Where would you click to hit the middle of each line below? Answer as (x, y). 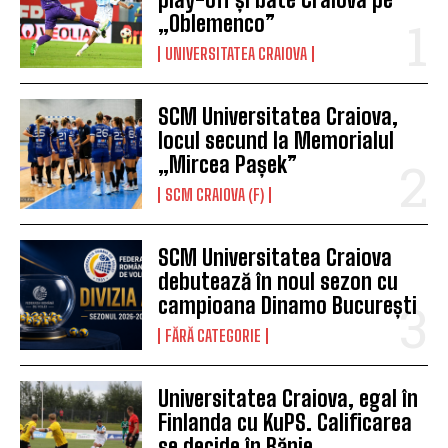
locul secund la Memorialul (276, 141)
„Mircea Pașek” (228, 165)
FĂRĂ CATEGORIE (213, 336)
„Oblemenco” (217, 24)
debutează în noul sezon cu (278, 282)
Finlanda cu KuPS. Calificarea (285, 423)
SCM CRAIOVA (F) (215, 195)
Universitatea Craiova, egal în (288, 399)
